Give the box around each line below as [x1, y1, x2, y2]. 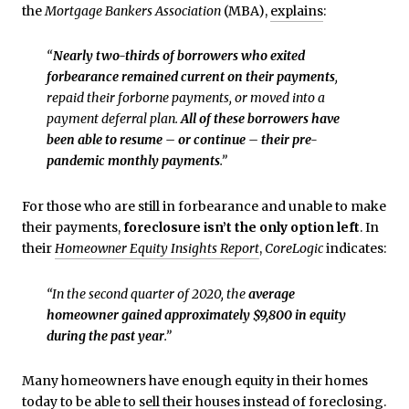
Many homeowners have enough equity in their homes [22, 372, 368, 390]
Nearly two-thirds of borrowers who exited [52, 47, 305, 65]
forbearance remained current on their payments [46, 68, 335, 86]
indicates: [323, 239, 386, 257]
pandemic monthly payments [46, 152, 220, 170]
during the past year [46, 327, 164, 344]
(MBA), [221, 2, 270, 19]
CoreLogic [265, 239, 323, 257]
